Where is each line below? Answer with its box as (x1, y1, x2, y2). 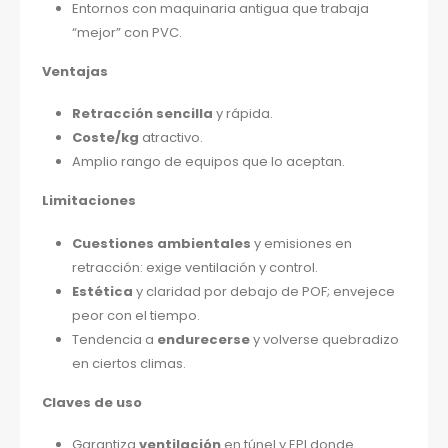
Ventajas (42, 61, 109, 81)
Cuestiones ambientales (71, 233, 251, 253)
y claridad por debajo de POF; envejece (132, 281, 395, 301)
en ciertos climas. (71, 353, 186, 373)
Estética (71, 281, 133, 301)
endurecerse (156, 329, 250, 349)
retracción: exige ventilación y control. (71, 257, 318, 277)
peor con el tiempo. (71, 305, 200, 325)
